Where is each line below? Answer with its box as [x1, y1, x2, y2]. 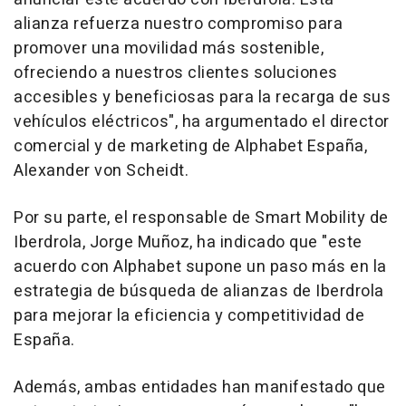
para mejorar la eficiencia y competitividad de [14, 304, 364, 329]
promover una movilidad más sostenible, [14, 36, 324, 62]
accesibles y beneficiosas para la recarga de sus [14, 85, 391, 111]
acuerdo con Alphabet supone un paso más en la [14, 255, 387, 280]
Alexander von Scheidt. [14, 159, 188, 184]
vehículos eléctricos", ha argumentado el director [14, 110, 390, 135]
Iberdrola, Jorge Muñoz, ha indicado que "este [14, 230, 362, 256]
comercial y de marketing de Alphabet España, [14, 134, 367, 159]
